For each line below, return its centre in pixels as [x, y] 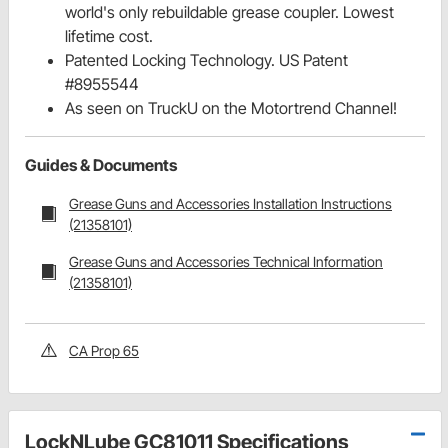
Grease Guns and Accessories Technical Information [226, 261]
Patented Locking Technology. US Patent [206, 59]
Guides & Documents [101, 164]
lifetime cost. [109, 35]
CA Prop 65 [104, 350]
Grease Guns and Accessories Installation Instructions [230, 203]
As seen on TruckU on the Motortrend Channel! [231, 107]
